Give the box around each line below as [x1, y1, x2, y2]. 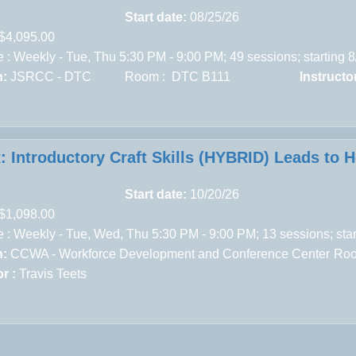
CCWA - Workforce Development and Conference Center [10, 246, 331, 261]
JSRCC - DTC [10, 69, 92, 83]
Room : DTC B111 [125, 69, 231, 83]
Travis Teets [19, 266, 87, 281]
